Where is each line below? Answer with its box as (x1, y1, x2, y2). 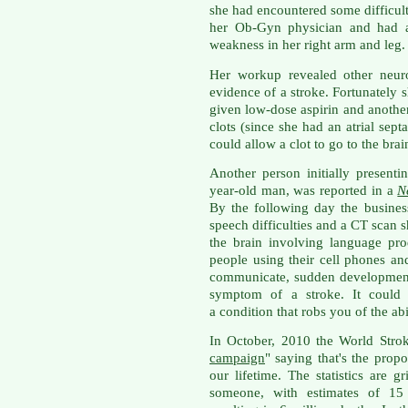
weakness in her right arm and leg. (209, 37, 405, 53)
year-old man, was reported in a (209, 182, 398, 198)
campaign (209, 351, 265, 366)
